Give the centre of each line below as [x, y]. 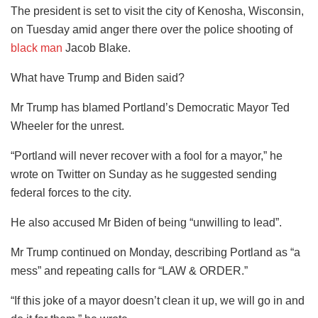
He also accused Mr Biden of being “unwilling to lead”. [146, 223]
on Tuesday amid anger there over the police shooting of [152, 30]
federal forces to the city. [71, 193]
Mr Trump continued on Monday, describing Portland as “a [155, 253]
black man [37, 48]
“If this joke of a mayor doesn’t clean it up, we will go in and [158, 301]
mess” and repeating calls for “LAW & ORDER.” [129, 271]
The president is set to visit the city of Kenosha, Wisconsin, [157, 11]
